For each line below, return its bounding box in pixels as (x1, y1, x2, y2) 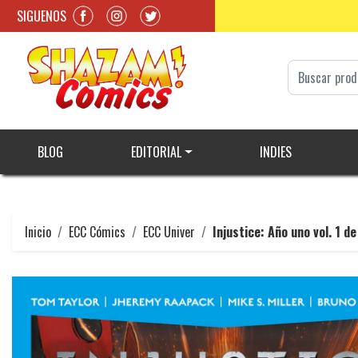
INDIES (259, 142, 292, 162)
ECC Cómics (69, 222, 125, 242)
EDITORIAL (130, 142, 181, 162)
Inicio (25, 222, 51, 242)
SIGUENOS (17, 6, 66, 26)
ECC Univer (143, 222, 195, 242)
